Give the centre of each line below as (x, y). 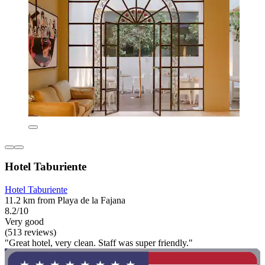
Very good (24, 222)
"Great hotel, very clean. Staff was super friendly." (99, 243)
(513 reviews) (30, 232)
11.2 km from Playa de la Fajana (65, 201)
